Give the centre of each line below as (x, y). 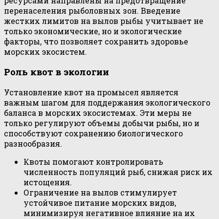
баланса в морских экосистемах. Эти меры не (98, 113)
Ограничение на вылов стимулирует (100, 193)
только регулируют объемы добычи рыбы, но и (102, 123)
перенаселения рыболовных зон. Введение (92, 10)
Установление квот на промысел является (91, 92)
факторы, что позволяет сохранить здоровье (96, 41)
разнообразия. (33, 144)
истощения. (48, 182)
